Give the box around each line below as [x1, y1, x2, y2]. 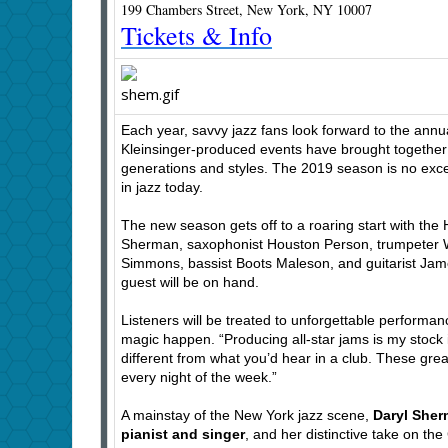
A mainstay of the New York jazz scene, [121, 407, 373, 424]
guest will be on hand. [121, 274, 259, 291]
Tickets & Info [121, 18, 272, 53]
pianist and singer [121, 426, 245, 443]
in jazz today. [121, 179, 203, 196]
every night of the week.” [121, 369, 277, 386]
